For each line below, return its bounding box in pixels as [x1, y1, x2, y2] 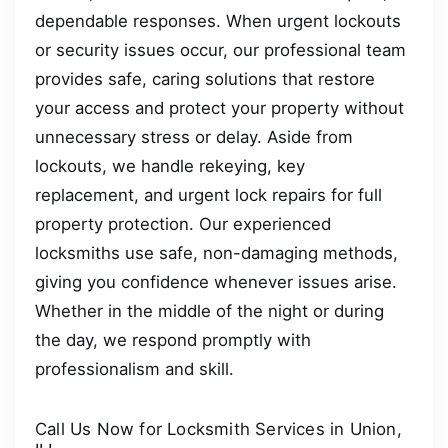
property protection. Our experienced [35, 213, 331, 234]
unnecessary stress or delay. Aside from [35, 126, 353, 147]
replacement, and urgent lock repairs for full [35, 184, 382, 205]
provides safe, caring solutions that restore [35, 68, 375, 89]
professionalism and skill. [35, 358, 234, 379]
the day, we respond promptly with [35, 329, 311, 350]
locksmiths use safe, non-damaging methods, [35, 242, 398, 263]
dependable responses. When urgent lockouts [35, 10, 401, 31]
